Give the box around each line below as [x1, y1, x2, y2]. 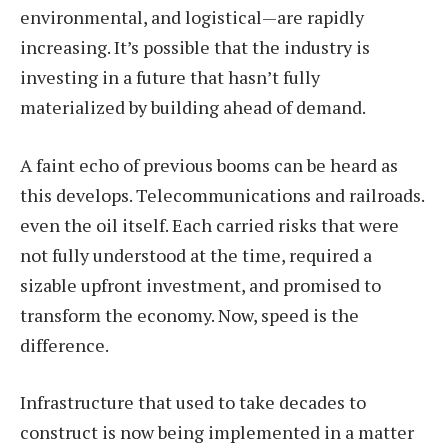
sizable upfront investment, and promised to [20, 272, 381, 297]
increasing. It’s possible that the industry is [20, 35, 370, 60]
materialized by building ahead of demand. [20, 95, 366, 120]
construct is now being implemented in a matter [20, 420, 414, 445]
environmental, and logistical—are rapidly [20, 5, 364, 30]
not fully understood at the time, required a [20, 242, 372, 267]
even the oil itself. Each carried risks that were [20, 212, 399, 237]
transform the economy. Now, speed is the [20, 302, 359, 327]
